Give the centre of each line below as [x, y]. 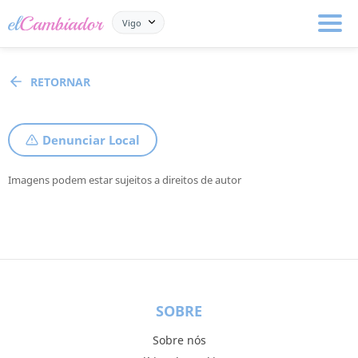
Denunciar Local [91, 140]
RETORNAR [60, 82]
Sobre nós [179, 340]
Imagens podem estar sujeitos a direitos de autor [125, 180]
